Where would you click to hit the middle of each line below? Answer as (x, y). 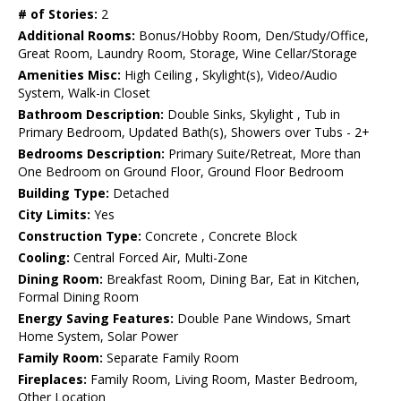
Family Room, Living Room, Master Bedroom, (222, 380)
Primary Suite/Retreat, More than (263, 154)
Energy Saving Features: (96, 319)
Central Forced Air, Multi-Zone (159, 258)
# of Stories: (58, 14)
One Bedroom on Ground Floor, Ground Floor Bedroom (181, 172)
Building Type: (64, 193)
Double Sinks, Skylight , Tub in (252, 115)
